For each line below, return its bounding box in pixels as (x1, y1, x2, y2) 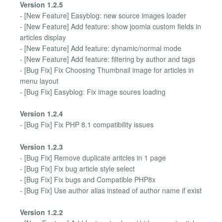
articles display (20, 32, 66, 43)
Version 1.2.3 (20, 141, 63, 152)
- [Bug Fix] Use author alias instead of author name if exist (20, 185, 202, 195)
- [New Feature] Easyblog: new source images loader (20, 10, 186, 21)
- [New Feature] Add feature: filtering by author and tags (20, 54, 195, 64)
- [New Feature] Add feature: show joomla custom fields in (20, 21, 201, 32)
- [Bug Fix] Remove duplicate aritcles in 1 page (20, 152, 166, 163)
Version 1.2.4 (20, 109, 63, 119)
